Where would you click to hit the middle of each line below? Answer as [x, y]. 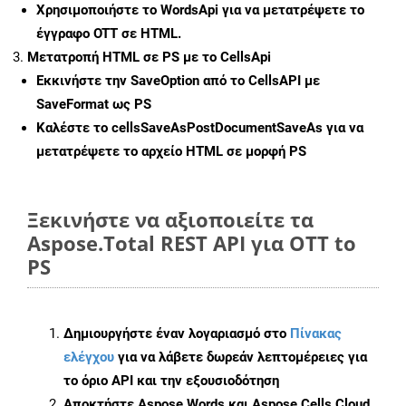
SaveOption [165, 81]
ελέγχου [89, 358]
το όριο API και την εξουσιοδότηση [171, 381]
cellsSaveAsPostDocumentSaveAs [217, 128]
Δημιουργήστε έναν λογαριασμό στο [177, 334]
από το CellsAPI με [260, 81]
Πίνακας [316, 334]
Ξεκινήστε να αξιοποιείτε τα [170, 220]
